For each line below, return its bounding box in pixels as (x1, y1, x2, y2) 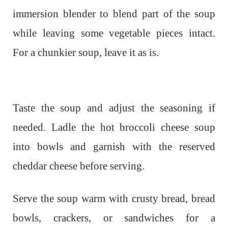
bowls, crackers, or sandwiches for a (13, 212, 215, 224)
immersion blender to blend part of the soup (13, 8, 215, 20)
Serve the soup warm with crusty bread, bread (13, 192, 215, 205)
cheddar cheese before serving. (13, 160, 145, 172)
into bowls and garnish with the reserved (13, 140, 215, 153)
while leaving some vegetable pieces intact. (13, 27, 215, 39)
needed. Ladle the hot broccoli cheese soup (13, 121, 215, 133)
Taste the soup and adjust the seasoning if (13, 102, 215, 114)
